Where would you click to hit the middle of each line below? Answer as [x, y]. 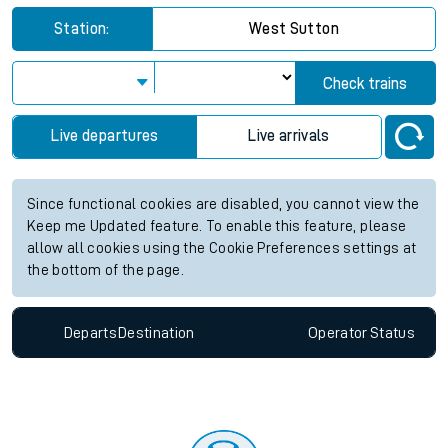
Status [392, 332]
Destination [156, 332]
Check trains [365, 84]
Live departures [105, 136]
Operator [337, 332]
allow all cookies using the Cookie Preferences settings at [222, 249]
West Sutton [294, 29]
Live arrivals [289, 136]
